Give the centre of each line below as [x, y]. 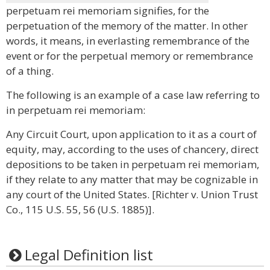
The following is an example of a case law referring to [133, 95]
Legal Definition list [89, 255]
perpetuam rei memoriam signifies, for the [108, 11]
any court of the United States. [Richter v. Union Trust [132, 194]
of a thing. [30, 71]
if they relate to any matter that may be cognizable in [132, 179]
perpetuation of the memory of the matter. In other [127, 26]
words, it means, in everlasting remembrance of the [128, 41]
